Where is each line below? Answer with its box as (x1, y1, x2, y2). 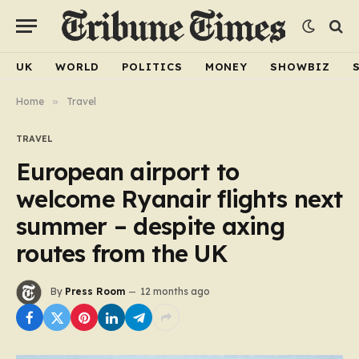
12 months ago (140, 285, 210, 298)
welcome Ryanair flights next (16, 184, 343, 213)
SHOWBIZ (270, 59, 330, 73)
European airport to (16, 157, 240, 186)
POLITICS (122, 59, 183, 73)
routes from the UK (16, 239, 228, 268)
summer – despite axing (16, 212, 285, 240)
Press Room (65, 285, 125, 298)
